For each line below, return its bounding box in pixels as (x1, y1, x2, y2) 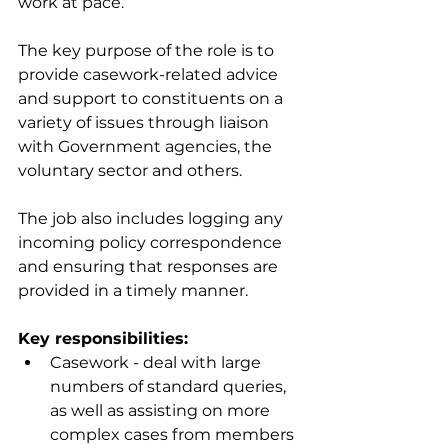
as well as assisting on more (50, 401, 274, 420)
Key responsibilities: (18, 329, 188, 348)
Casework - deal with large (50, 353, 265, 372)
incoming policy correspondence (18, 233, 286, 252)
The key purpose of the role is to (18, 41, 278, 60)
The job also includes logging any (18, 209, 287, 228)
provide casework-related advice (18, 65, 282, 84)
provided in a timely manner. (18, 281, 252, 300)
